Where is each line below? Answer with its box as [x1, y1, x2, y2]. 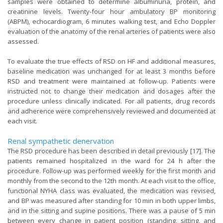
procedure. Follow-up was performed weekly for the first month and [7, 166, 216, 175]
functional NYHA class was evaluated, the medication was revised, [7, 186, 216, 195]
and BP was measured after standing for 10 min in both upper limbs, [7, 196, 216, 205]
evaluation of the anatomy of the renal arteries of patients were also [7, 26, 216, 36]
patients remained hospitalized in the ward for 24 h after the [7, 156, 216, 165]
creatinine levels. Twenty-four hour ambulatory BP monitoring [7, 6, 216, 16]
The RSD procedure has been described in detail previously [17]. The [7, 146, 216, 155]
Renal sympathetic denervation [7, 135, 114, 146]
